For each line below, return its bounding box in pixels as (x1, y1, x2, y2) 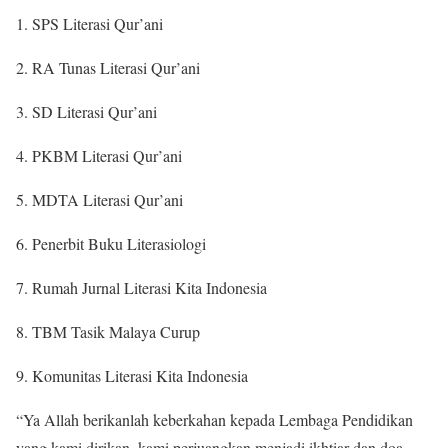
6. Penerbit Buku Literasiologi (16, 233, 206, 255)
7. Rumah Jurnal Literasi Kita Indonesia (16, 277, 267, 299)
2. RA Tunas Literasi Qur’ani (16, 57, 200, 79)
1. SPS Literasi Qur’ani (16, 13, 163, 35)
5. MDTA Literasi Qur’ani (16, 189, 183, 211)
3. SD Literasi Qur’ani (16, 101, 157, 123)
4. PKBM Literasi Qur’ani (16, 145, 182, 167)
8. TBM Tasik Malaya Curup (16, 321, 200, 343)
